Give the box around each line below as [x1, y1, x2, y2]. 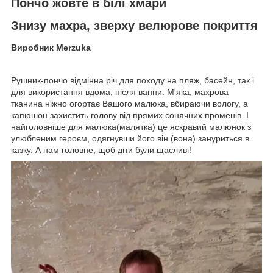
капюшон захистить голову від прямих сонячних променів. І [11, 110, 249, 120]
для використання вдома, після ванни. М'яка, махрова [11, 87, 229, 97]
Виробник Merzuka [11, 42, 91, 52]
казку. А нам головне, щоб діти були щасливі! [11, 144, 191, 155]
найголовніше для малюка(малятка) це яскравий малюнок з [11, 121, 251, 132]
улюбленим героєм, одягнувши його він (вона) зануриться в [11, 133, 249, 143]
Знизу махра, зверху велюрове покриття [11, 19, 258, 33]
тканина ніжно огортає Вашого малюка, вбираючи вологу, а [11, 98, 248, 108]
